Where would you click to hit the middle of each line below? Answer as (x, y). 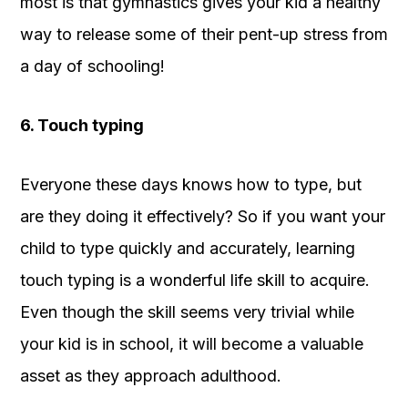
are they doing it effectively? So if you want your (203, 216)
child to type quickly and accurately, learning (188, 248)
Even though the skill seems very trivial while (187, 311)
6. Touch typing (82, 125)
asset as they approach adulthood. (151, 375)
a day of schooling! (92, 66)
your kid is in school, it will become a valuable (192, 343)
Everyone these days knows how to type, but (191, 184)
